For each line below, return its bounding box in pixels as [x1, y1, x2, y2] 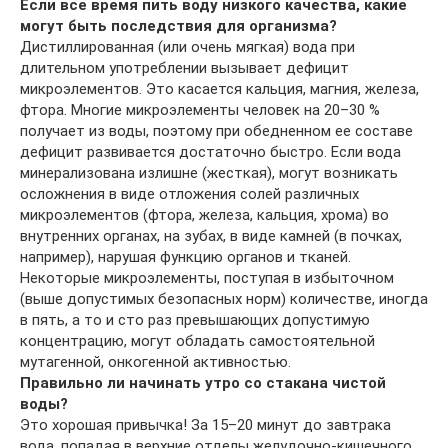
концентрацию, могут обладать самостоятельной [20, 331, 375, 350]
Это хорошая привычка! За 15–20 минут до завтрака [20, 415, 391, 434]
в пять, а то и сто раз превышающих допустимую [20, 310, 370, 329]
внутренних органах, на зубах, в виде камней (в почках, [20, 226, 402, 245]
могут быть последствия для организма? [20, 16, 337, 35]
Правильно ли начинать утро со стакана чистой [20, 373, 386, 392]
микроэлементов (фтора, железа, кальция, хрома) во [20, 205, 389, 224]
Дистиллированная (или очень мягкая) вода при [20, 37, 355, 56]
